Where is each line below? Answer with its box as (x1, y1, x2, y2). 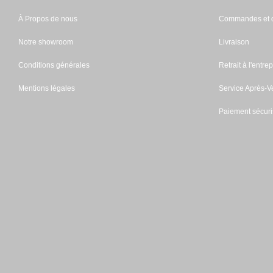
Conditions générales (18, 61, 90, 69)
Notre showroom (18, 38, 73, 46)
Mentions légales (18, 84, 75, 93)
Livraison (218, 38, 249, 46)
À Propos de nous (18, 15, 77, 23)
